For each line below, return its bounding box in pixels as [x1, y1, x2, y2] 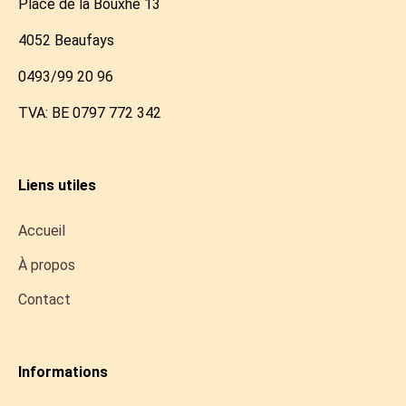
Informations [18, 363, 108, 381]
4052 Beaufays [18, 32, 114, 49]
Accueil [18, 222, 65, 239]
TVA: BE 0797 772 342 [18, 104, 161, 121]
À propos [18, 256, 75, 274]
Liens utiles [18, 177, 96, 194]
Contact [18, 291, 71, 308]
